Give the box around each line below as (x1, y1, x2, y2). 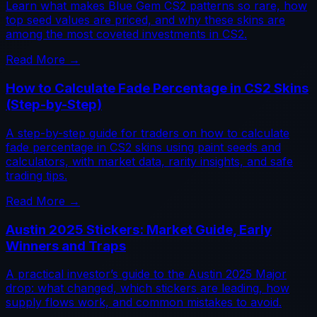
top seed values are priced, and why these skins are (6, 13, 285, 28)
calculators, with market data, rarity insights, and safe (6, 154, 293, 168)
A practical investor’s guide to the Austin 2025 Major (6, 267, 287, 282)
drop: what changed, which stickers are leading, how (6, 281, 289, 296)
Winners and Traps (6, 237, 126, 254)
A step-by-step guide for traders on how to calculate (6, 125, 289, 140)
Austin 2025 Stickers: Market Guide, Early (6, 221, 272, 238)
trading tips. (6, 168, 67, 183)
